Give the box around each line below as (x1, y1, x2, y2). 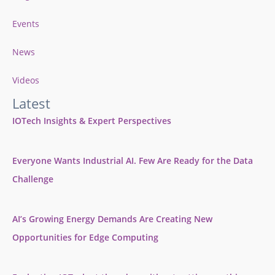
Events (12, 18, 39, 30)
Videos (12, 74, 39, 87)
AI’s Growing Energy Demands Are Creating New (12, 213, 212, 225)
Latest (12, 94, 50, 113)
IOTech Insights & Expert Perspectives (12, 115, 171, 127)
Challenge (12, 173, 53, 185)
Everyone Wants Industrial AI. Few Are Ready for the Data (12, 155, 253, 167)
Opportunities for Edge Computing (12, 231, 158, 244)
